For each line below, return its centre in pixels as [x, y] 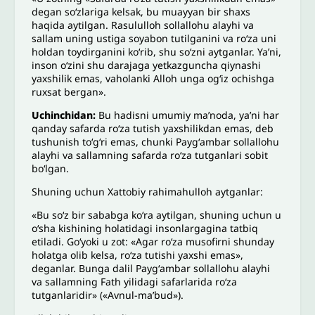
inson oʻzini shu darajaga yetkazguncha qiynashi [147, 65]
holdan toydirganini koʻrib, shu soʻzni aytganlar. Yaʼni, [157, 51]
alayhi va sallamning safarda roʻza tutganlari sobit [150, 155]
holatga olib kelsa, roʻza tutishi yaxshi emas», [138, 255]
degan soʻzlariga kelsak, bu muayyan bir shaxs [141, 11]
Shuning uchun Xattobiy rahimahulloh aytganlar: [148, 191]
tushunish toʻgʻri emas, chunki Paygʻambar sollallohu [156, 141]
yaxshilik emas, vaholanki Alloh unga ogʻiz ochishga [153, 78]
